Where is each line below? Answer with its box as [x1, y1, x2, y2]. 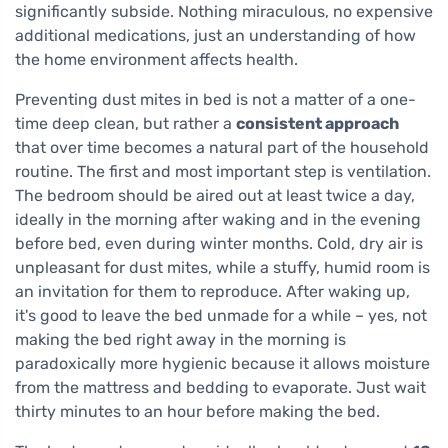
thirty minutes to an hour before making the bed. [15, 402, 380, 422]
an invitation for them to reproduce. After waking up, [15, 282, 410, 302]
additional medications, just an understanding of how [15, 26, 416, 46]
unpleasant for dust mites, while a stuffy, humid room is [15, 258, 430, 278]
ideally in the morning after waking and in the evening [15, 210, 421, 230]
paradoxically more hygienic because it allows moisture [15, 354, 430, 374]
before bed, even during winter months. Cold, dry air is [15, 234, 423, 254]
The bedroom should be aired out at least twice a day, [15, 186, 415, 206]
